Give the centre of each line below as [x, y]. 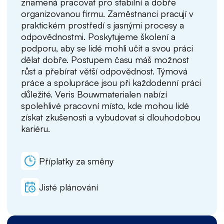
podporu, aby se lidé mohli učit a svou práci [107, 48]
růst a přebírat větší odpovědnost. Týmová [104, 71]
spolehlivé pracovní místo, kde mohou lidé [105, 105]
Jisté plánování [68, 187]
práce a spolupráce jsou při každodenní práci [111, 82]
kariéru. [35, 128]
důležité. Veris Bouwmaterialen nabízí [94, 94]
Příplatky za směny [76, 161]
